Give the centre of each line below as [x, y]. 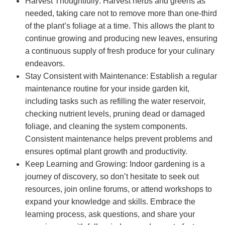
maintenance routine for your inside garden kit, [107, 89]
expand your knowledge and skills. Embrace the [110, 202]
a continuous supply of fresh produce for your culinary [120, 51]
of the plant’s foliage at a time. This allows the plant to [120, 26]
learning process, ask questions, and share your [110, 214]
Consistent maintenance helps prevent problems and [119, 139]
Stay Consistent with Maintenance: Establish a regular [121, 76]
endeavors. [45, 64]
